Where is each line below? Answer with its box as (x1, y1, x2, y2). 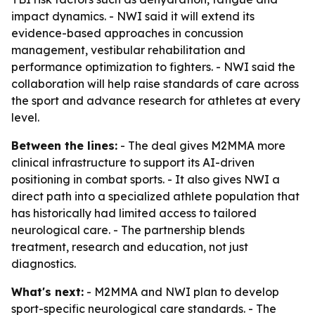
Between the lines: (11, 139, 117, 153)
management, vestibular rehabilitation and (11, 43, 245, 57)
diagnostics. (11, 257, 76, 271)
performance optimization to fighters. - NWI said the (11, 60, 295, 74)
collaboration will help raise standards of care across (11, 77, 299, 91)
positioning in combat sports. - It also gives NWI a (11, 172, 280, 186)
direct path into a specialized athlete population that (11, 189, 300, 203)
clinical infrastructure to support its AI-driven (11, 155, 255, 169)
